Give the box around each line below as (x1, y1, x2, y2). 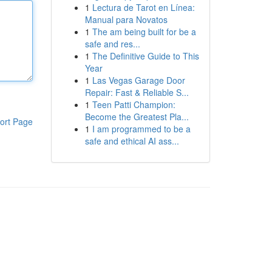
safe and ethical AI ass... (84, 135, 179, 147)
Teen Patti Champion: (92, 98, 175, 110)
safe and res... (84, 38, 140, 50)
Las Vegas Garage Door (92, 74, 185, 86)
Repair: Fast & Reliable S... (84, 86, 189, 98)
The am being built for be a (92, 25, 196, 38)
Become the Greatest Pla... (84, 110, 189, 123)
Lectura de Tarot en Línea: (92, 1, 195, 13)
